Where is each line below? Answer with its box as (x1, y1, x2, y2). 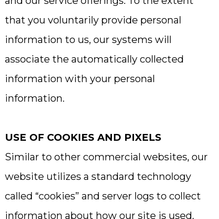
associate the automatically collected (5, 53, 184, 65)
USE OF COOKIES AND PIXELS (5, 131, 161, 143)
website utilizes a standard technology (5, 171, 191, 182)
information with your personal (5, 73, 155, 85)
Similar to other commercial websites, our (5, 151, 208, 163)
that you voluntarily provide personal (5, 14, 181, 26)
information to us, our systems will (5, 34, 172, 45)
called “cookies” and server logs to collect (5, 190, 201, 202)
